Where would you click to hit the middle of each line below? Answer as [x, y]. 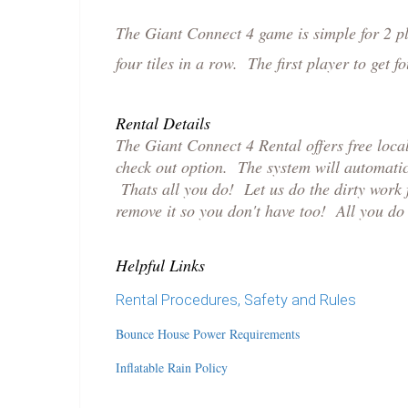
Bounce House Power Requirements [208, 334]
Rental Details [163, 123]
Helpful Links [160, 265]
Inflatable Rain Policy [172, 368]
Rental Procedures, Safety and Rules [236, 301]
